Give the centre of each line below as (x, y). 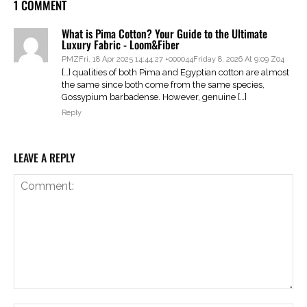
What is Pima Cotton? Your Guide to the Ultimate (164, 33)
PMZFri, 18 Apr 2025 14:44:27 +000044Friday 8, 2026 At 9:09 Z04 (173, 59)
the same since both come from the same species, (163, 84)
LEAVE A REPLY (45, 157)
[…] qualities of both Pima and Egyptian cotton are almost (175, 72)
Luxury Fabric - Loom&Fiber (121, 44)
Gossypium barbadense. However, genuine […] (154, 97)
